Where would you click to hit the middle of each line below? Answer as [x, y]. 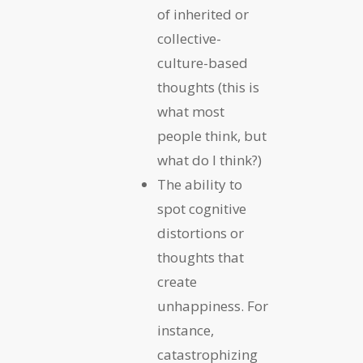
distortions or [201, 233]
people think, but [212, 136]
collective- [189, 39]
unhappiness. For [213, 306]
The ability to [200, 185]
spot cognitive [202, 209]
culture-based [203, 63]
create [177, 282]
